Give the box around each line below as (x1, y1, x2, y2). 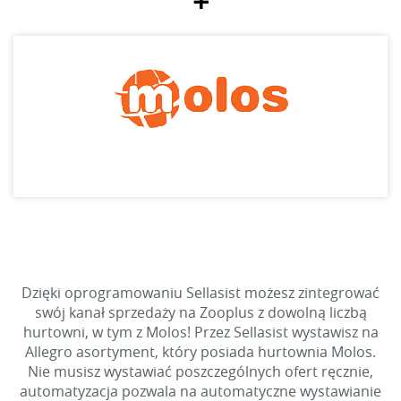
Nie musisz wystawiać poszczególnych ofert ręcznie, (28, 362, 373, 381)
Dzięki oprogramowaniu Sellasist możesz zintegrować (21, 283, 380, 303)
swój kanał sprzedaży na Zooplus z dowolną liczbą (34, 303, 367, 322)
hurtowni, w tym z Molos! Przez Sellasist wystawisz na (22, 322, 379, 342)
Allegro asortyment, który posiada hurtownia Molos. (25, 342, 376, 362)
